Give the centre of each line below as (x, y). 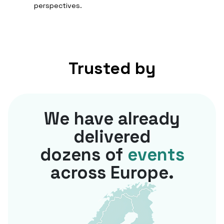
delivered (112, 136)
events (156, 154)
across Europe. (112, 172)
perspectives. (58, 5)
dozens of (83, 154)
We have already (112, 118)
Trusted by (112, 68)
